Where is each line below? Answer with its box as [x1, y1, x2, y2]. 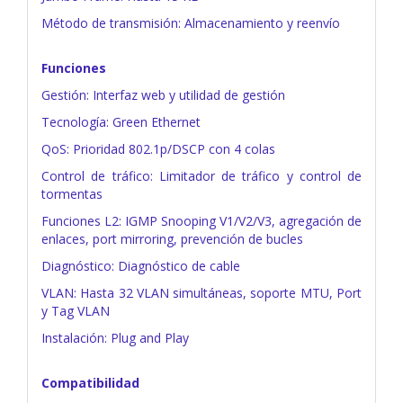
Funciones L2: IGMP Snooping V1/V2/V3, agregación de [41, 211, 362, 229]
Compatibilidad [41, 373, 139, 391]
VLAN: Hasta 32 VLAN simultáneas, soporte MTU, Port [41, 283, 362, 301]
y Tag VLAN [41, 301, 110, 319]
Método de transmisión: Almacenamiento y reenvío [41, 13, 340, 31]
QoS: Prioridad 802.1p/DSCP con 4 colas [41, 139, 275, 157]
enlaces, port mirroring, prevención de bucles [41, 229, 303, 247]
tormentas [41, 184, 103, 202]
